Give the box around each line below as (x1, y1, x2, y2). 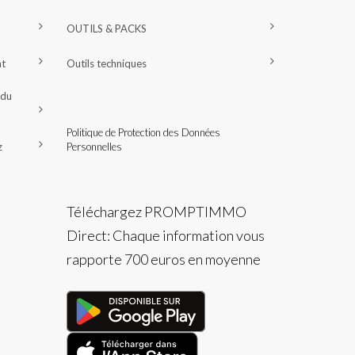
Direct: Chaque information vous (66, 226, 265, 244)
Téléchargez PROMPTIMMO (66, 202, 246, 220)
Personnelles (66, 139, 122, 153)
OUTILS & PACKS (66, 21, 147, 35)
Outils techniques (66, 56, 147, 70)
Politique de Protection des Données (66, 125, 220, 139)
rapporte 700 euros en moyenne (66, 250, 261, 268)
